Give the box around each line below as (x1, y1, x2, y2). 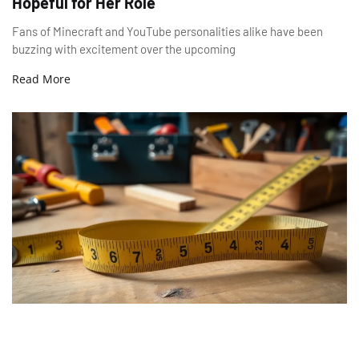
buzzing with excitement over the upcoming (12, 41, 236, 56)
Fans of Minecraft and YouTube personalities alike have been (12, 23, 323, 38)
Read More (12, 71, 71, 87)
